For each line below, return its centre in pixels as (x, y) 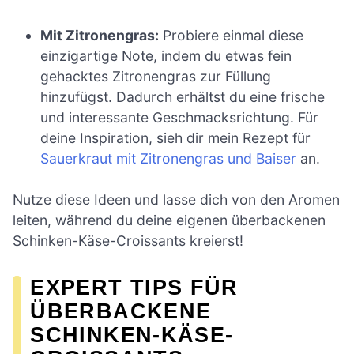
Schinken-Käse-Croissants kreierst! (128, 241)
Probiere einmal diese (232, 35)
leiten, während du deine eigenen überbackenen (169, 220)
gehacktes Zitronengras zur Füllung (156, 76)
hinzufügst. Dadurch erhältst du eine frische (183, 96)
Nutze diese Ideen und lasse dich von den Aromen (176, 200)
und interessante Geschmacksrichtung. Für (180, 117)
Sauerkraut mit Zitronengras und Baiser (169, 158)
